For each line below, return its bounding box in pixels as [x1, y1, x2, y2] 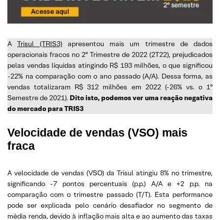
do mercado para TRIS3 [7, 104, 83, 113]
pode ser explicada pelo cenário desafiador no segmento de [7, 200, 213, 210]
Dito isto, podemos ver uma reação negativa [70, 93, 213, 102]
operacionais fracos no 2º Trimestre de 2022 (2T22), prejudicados [7, 50, 213, 59]
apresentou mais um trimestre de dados [62, 39, 213, 48]
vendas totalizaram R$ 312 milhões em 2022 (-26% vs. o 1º [7, 82, 213, 91]
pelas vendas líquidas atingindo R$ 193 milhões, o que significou [7, 60, 213, 70]
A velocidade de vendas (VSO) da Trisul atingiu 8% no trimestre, [7, 168, 213, 177]
